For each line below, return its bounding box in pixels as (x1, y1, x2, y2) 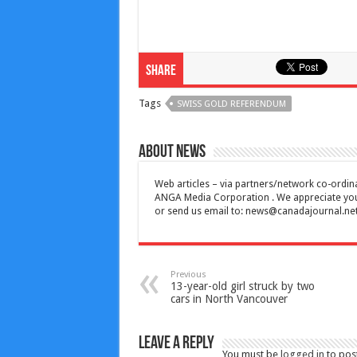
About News (138, 143, 206, 163)
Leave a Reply (138, 335, 214, 354)
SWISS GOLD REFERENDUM (176, 99, 286, 110)
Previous (170, 269, 206, 280)
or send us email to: (154, 206, 245, 218)
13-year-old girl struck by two (170, 280, 315, 293)
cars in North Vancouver (170, 292, 288, 306)
